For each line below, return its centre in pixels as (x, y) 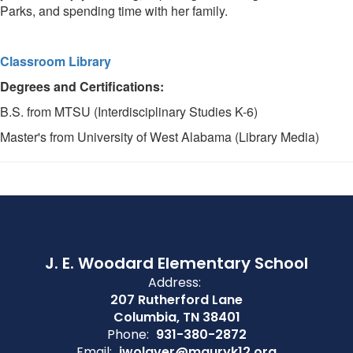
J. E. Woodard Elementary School (176, 263)
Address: (175, 282)
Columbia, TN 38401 (176, 317)
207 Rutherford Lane (176, 300)
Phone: (128, 334)
